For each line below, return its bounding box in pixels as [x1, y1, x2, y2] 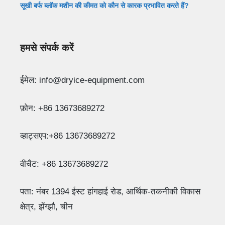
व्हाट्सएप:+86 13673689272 [20, 131, 115, 141]
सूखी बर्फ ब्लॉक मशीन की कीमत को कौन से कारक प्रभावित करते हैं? [20, 2, 189, 10]
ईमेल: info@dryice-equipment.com [20, 75, 145, 85]
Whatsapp [191, 58, 218, 65]
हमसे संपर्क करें [20, 42, 74, 54]
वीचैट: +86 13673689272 [20, 159, 108, 169]
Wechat [194, 110, 215, 117]
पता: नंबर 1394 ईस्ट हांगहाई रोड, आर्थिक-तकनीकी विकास [20, 187, 200, 197]
